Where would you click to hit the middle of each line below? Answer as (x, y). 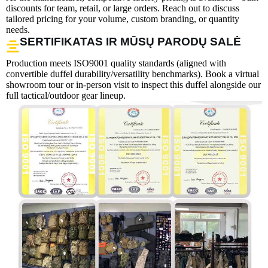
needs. (18, 29)
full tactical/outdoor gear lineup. (66, 95)
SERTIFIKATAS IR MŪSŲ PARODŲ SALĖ (130, 41)
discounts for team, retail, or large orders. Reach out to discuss (123, 8)
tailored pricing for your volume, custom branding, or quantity (123, 19)
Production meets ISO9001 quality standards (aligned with (116, 63)
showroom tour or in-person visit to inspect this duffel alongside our (133, 84)
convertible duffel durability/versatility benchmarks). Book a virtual (133, 74)
